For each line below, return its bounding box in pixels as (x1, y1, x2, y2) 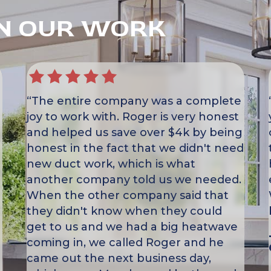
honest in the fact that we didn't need (27, 142, 244, 155)
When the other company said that (27, 189, 229, 203)
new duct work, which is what (27, 157, 195, 171)
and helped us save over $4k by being (27, 126, 243, 140)
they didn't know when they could (27, 204, 222, 218)
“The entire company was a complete (27, 94, 241, 108)
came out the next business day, (27, 252, 211, 266)
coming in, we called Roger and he (27, 236, 224, 250)
